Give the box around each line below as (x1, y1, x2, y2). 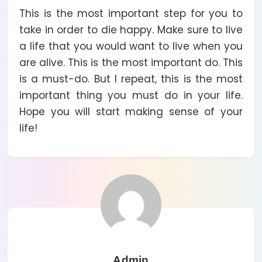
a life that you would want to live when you (19, 39, 243, 53)
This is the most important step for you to (19, 6, 243, 20)
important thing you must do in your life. (19, 88, 243, 102)
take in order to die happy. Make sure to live (19, 22, 243, 37)
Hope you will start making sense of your (19, 104, 243, 119)
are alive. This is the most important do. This (19, 55, 243, 70)
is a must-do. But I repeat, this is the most (19, 71, 243, 86)
